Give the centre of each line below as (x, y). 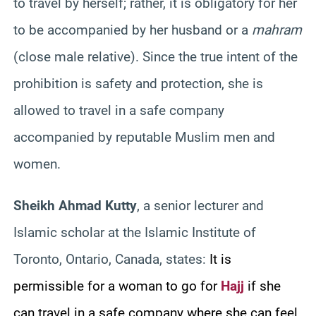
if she (262, 286)
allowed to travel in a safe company (119, 110)
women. (37, 164)
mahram (277, 30)
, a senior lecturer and (200, 205)
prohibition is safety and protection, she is (138, 83)
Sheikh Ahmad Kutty (75, 205)
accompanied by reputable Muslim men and (144, 137)
